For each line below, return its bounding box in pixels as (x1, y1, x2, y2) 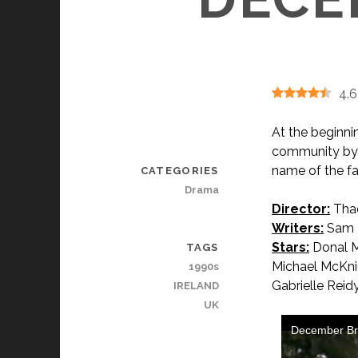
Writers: (272, 221, 324, 237)
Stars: (272, 240, 310, 256)
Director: (272, 201, 331, 217)
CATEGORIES (140, 165, 219, 177)
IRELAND (173, 280, 219, 292)
